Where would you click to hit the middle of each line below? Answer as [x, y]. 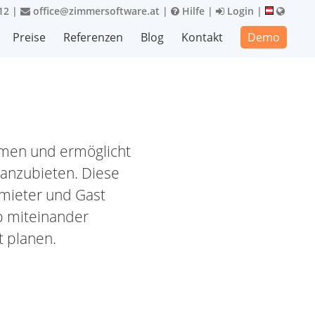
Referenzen [93, 37]
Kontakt [202, 37]
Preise [29, 37]
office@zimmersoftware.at [95, 11]
